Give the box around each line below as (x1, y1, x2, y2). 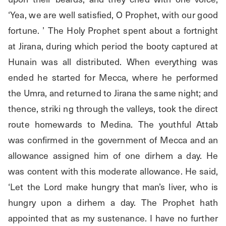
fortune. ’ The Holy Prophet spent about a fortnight (8, 23, 218, 37)
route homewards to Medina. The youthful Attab (8, 117, 218, 131)
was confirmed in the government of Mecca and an (8, 133, 218, 147)
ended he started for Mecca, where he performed (8, 70, 218, 84)
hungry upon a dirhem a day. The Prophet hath (8, 195, 218, 209)
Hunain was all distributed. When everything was (8, 54, 218, 69)
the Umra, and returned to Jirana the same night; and (8, 86, 218, 100)
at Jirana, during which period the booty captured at (8, 39, 218, 53)
